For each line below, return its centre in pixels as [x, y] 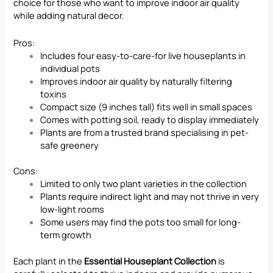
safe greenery [70, 145]
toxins [54, 94]
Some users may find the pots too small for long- [141, 222]
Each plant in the [49, 261]
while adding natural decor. [69, 16]
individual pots [70, 68]
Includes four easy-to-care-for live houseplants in [143, 55]
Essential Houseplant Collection [151, 261]
